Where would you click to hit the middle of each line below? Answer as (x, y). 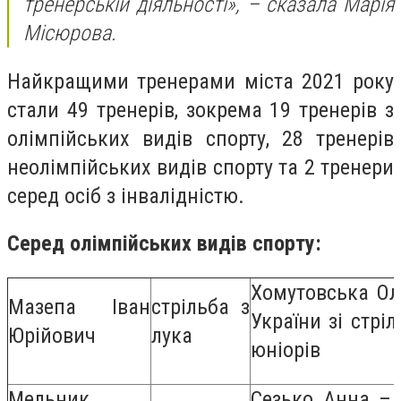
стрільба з (200, 307)
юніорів (286, 350)
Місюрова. (70, 34)
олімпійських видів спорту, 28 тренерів (200, 138)
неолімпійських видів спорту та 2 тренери (200, 167)
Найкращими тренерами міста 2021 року (200, 81)
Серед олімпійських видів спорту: (164, 244)
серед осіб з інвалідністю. (126, 196)
